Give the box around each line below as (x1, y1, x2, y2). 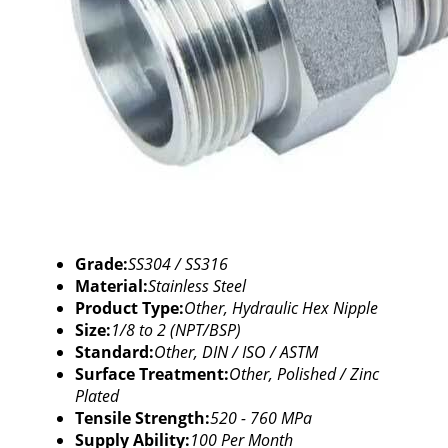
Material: (74, 275, 148, 297)
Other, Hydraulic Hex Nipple (183, 297, 378, 319)
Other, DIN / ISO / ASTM (153, 341, 318, 363)
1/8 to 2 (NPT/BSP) (110, 319, 241, 341)
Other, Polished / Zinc (228, 363, 379, 385)
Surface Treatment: (74, 363, 229, 385)
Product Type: (74, 297, 184, 319)
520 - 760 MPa (209, 407, 312, 429)
